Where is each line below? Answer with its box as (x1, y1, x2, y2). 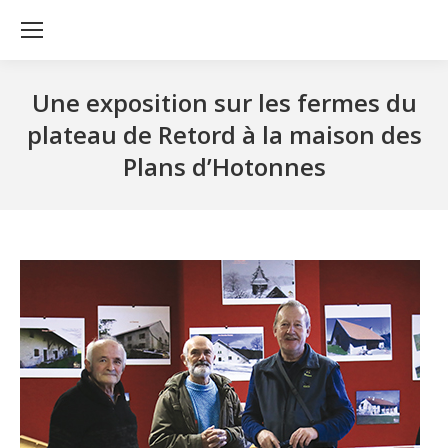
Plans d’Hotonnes (122, 150, 326, 183)
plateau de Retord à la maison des (26, 118, 422, 151)
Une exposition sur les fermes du (31, 86, 417, 119)
